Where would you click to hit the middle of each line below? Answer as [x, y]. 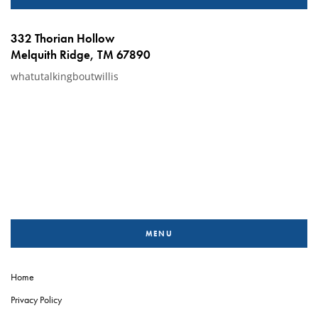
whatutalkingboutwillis [65, 76]
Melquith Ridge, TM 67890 [81, 55]
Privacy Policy [36, 300]
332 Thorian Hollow [62, 38]
